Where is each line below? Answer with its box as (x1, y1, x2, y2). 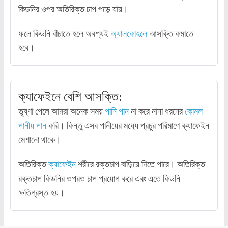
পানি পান (104, 106, 129, 117)
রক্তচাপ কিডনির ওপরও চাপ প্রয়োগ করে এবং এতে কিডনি (18, 173, 180, 184)
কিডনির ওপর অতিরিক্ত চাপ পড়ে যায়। (18, 4, 128, 15)
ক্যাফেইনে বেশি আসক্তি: (18, 90, 122, 104)
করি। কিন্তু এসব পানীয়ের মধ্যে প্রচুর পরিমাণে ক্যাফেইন (46, 120, 209, 131)
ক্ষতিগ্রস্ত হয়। (18, 187, 65, 198)
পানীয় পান (18, 120, 46, 131)
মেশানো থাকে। (18, 134, 61, 146)
